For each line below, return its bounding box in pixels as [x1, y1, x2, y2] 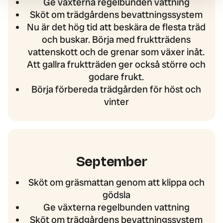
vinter [104, 96, 129, 109]
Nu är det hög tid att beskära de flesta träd [27, 21, 206, 34]
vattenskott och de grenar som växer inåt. [28, 46, 205, 59]
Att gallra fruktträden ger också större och [27, 58, 206, 71]
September [76, 157, 147, 169]
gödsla [102, 189, 130, 202]
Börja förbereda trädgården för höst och [31, 83, 202, 96]
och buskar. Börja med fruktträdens [42, 33, 191, 46]
